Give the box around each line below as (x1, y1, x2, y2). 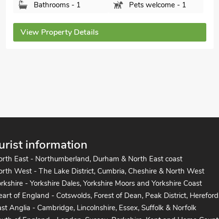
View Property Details (21, 53, 99, 64)
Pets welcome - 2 (129, 26, 186, 36)
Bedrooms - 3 (34, 10, 78, 20)
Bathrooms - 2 (34, 26, 81, 36)
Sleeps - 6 (129, 10, 162, 20)
